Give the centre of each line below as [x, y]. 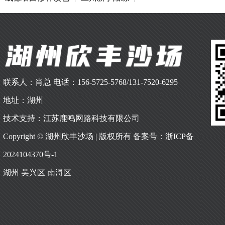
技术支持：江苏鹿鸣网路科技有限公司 [71, 118]
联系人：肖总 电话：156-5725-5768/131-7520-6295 [90, 82]
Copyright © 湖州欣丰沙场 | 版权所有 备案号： [84, 136]
